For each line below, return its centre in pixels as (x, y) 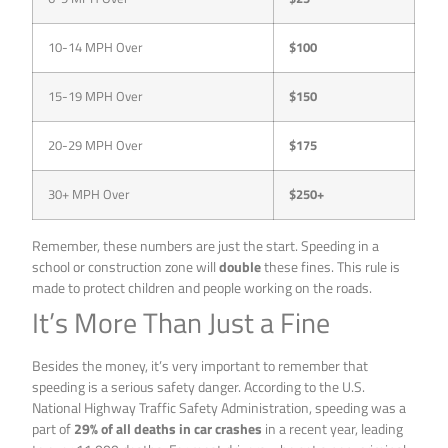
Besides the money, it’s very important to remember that (200, 366)
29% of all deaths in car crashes (168, 429)
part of (53, 429)
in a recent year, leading (333, 429)
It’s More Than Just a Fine (181, 323)
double (240, 267)
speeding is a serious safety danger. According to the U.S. (199, 387)
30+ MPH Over (89, 195)
